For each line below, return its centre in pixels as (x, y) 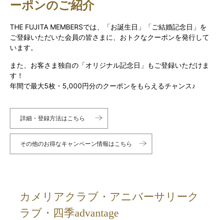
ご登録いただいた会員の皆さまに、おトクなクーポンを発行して (110, 37)
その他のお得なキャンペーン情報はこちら (76, 144)
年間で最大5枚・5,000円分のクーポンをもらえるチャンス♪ (103, 86)
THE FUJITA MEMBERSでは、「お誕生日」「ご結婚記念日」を (108, 27)
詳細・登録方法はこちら (53, 118)
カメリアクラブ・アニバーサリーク (109, 197)
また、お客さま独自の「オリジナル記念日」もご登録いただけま (110, 65)
